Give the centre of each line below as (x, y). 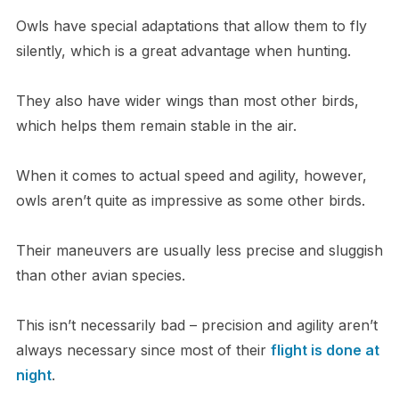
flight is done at (325, 350)
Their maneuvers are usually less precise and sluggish (199, 251)
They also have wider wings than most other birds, (187, 101)
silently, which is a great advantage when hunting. (185, 51)
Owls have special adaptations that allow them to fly (191, 26)
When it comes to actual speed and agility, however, (191, 176)
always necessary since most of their (143, 350)
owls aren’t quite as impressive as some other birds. (192, 201)
